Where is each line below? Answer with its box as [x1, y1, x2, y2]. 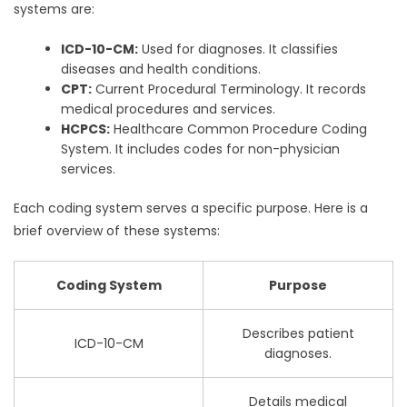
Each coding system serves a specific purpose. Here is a [14, 199, 368, 218]
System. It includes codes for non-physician [61, 140, 341, 159]
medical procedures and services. [61, 100, 276, 119]
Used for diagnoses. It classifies [138, 40, 339, 59]
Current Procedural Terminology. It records [92, 80, 367, 99]
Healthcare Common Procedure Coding [110, 120, 368, 139]
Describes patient [242, 324, 354, 343]
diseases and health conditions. [61, 60, 262, 79]
